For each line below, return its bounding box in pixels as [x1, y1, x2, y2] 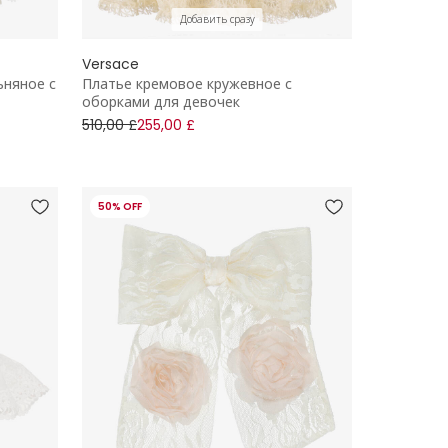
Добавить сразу [179, 11, 255, 27]
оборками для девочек [82, 91, 240, 112]
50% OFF [98, 198, 142, 214]
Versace [82, 53, 139, 74]
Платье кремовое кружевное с [82, 73, 292, 94]
